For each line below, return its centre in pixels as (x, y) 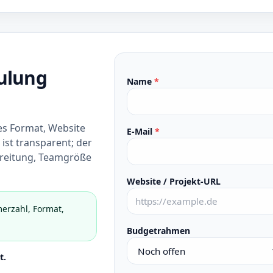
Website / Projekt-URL (173, 181)
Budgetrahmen (158, 231)
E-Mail (140, 131)
